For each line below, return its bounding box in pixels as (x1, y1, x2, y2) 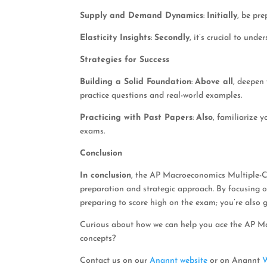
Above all (195, 77, 234, 86)
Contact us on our (80, 256, 150, 265)
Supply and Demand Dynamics (80, 11, 204, 20)
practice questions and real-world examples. (80, 91, 243, 100)
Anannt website (150, 256, 208, 265)
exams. (80, 126, 105, 136)
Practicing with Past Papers (80, 113, 193, 122)
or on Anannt (207, 256, 263, 265)
